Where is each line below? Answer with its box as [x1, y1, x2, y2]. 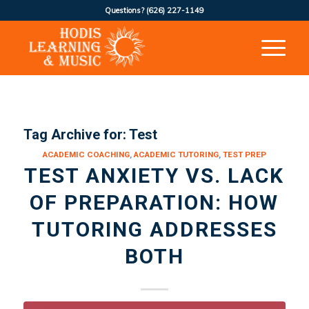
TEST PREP [222, 150, 266, 159]
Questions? [104, 6, 146, 15]
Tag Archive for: [23, 126, 129, 143]
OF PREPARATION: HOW [30, 190, 279, 215]
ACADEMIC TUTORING [133, 150, 219, 159]
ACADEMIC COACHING [42, 150, 130, 159]
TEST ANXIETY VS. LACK [24, 163, 285, 188]
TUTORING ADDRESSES [31, 217, 277, 241]
